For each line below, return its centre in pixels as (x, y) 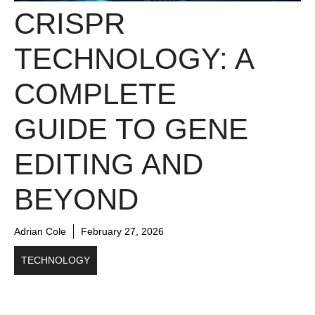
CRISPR (70, 23)
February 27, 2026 (122, 231)
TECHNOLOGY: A (134, 58)
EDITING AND (109, 164)
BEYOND (76, 199)
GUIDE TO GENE (131, 129)
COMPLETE (95, 94)
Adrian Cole (40, 231)
